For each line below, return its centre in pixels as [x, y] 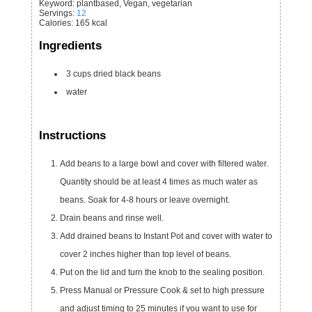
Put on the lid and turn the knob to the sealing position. [166, 272]
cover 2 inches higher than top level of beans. [145, 254]
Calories [55, 23]
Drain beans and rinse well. [115, 218]
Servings [55, 13]
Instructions [72, 135]
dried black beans [127, 74]
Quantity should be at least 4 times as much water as [158, 181]
